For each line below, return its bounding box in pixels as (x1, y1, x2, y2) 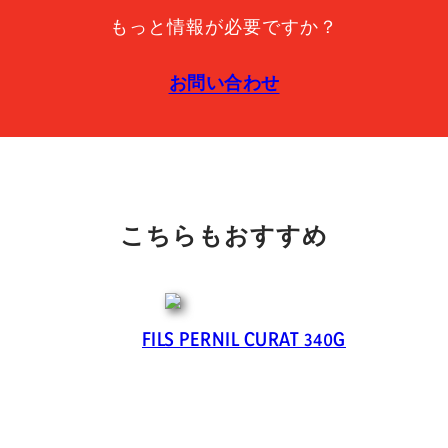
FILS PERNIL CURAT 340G (141, 327, 346, 352)
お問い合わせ (168, 70, 280, 95)
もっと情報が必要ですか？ (110, 14, 338, 39)
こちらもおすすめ (120, 219, 328, 251)
